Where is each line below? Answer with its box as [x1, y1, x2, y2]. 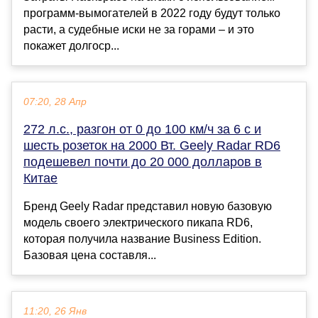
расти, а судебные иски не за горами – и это [23, 23, 254, 35]
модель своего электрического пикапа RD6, [23, 216, 253, 229]
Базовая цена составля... [23, 248, 156, 261]
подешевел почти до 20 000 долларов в [23, 154, 262, 169]
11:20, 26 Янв [23, 305, 87, 317]
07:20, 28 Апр [23, 96, 87, 107]
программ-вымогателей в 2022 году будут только [23, 6, 280, 19]
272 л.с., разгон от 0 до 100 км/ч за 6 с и [23, 121, 261, 136]
